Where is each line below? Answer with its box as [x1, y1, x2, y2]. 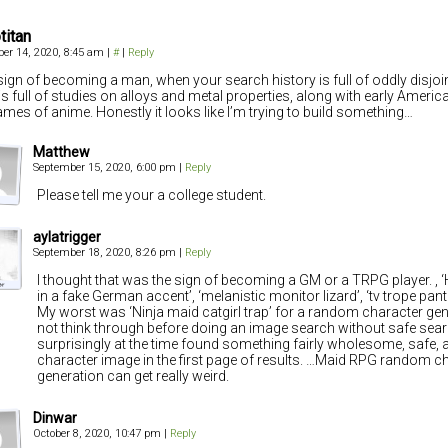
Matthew [33, 144, 90, 161]
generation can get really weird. [37, 368, 229, 385]
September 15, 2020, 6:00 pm [33, 161, 179, 175]
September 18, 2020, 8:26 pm [33, 246, 179, 260]
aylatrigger [33, 229, 101, 246]
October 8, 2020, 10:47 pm [33, 427, 164, 441]
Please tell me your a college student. [37, 187, 266, 204]
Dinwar [33, 410, 77, 427]
